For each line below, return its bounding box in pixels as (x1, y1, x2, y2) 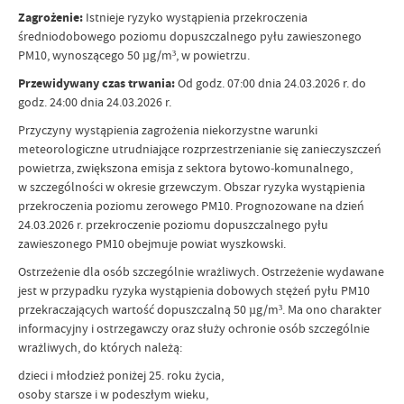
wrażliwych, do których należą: (18, 339, 182, 355)
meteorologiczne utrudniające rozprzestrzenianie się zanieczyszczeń (18, 141, 381, 157)
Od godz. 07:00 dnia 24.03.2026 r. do (175, 75, 366, 91)
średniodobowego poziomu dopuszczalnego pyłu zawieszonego (18, 28, 362, 44)
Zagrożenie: (18, 9, 83, 26)
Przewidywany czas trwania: (18, 75, 175, 92)
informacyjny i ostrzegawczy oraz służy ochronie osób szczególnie (18, 320, 370, 336)
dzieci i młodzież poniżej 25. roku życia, (18, 367, 224, 383)
